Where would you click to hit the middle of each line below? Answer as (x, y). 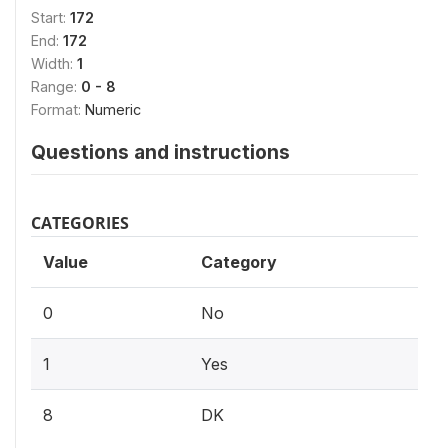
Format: (58, 109)
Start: (50, 17)
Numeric (113, 109)
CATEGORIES (80, 223)
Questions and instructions (160, 152)
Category (239, 262)
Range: (56, 86)
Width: (54, 63)
